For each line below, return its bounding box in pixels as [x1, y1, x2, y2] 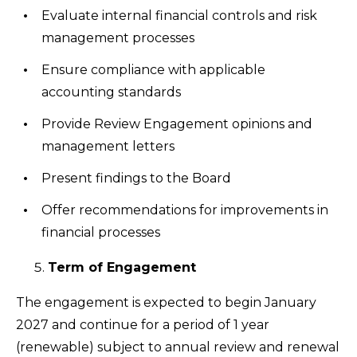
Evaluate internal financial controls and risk [41, 8, 317, 23]
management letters [41, 139, 175, 154]
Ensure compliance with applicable [41, 62, 265, 77]
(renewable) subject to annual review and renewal [16, 339, 339, 355]
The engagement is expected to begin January [16, 295, 316, 310]
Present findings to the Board [41, 171, 231, 186]
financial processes [41, 225, 160, 240]
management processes [41, 30, 194, 45]
